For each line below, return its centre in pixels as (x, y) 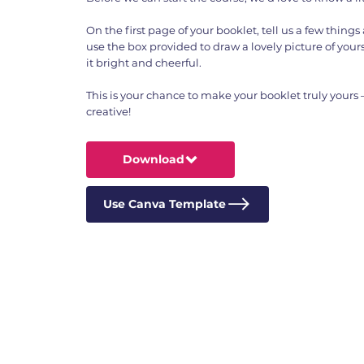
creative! (109, 111)
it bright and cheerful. (144, 62)
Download (153, 160)
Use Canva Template (164, 204)
